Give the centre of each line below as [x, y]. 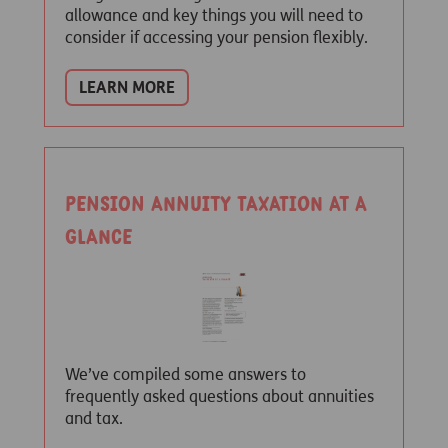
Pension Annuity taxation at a [216, 204]
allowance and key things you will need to [214, 15]
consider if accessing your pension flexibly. [216, 37]
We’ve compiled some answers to [185, 374]
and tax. [94, 418]
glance [98, 237]
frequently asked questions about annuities [219, 396]
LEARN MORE [127, 87]
